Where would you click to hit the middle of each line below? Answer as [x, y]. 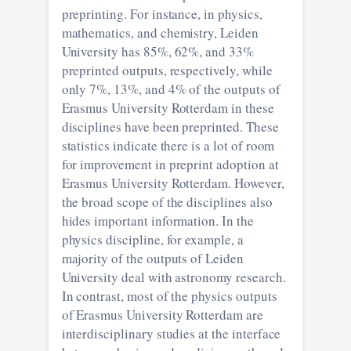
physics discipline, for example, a [152, 239]
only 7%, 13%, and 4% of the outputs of [103, 89]
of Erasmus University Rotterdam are [124, 314]
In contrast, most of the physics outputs [169, 295]
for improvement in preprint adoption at [170, 164]
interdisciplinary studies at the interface [171, 333]
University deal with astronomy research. [148, 277]
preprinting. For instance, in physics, [107, 13]
